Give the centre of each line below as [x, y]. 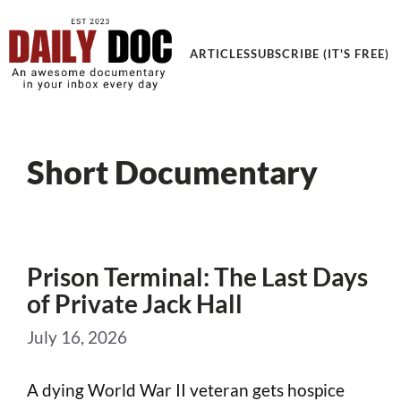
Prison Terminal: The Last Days [197, 276]
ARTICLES [220, 53]
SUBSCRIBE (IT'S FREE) [320, 53]
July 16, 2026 [77, 337]
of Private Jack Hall [135, 303]
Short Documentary [172, 171]
